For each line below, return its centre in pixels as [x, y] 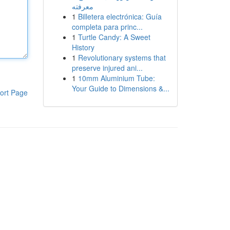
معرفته [82, 6]
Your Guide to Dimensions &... [120, 88]
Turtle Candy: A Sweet [114, 37]
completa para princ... [107, 27]
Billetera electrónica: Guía [120, 16]
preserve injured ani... [107, 68]
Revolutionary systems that [122, 57]
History [83, 47]
